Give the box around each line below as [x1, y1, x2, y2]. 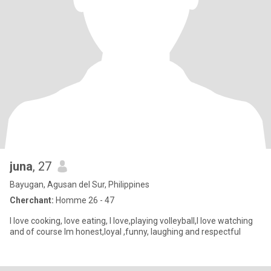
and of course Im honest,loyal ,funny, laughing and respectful [10, 227, 241, 237]
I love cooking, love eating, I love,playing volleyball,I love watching [10, 216, 253, 226]
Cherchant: [10, 195, 54, 205]
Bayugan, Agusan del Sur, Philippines [10, 180, 149, 189]
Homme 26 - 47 [54, 195, 114, 205]
